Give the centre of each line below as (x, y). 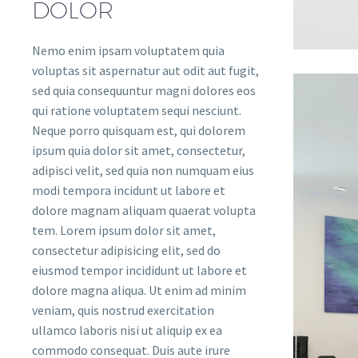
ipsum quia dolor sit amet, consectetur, (139, 151)
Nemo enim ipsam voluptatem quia (128, 51)
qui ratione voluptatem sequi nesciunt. (137, 111)
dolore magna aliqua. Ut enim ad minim (139, 290)
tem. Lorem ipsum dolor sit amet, (124, 231)
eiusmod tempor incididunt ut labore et (139, 270)
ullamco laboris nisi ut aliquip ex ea (127, 330)
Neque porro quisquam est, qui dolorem (139, 131)
